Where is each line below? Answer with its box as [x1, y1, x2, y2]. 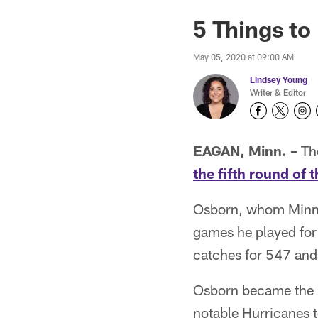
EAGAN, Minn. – [193, 142, 297, 159]
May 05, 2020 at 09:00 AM [193, 52, 294, 62]
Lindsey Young [250, 75, 307, 84]
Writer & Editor [250, 87, 306, 97]
